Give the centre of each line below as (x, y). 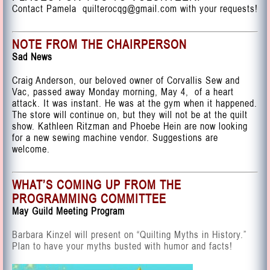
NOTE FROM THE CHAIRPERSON (99, 44)
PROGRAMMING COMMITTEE (89, 199)
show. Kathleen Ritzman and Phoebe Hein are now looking (130, 126)
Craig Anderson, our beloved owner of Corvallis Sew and (126, 80)
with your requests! (219, 8)
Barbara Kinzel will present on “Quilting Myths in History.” (129, 234)
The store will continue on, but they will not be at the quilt (130, 115)
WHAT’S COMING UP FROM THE (97, 185)
